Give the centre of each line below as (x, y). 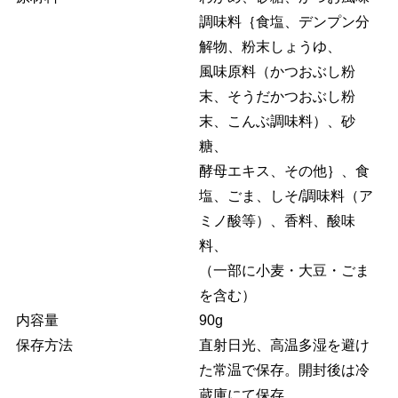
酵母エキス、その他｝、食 (284, 171)
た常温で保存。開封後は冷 (284, 370)
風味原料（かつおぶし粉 (277, 72)
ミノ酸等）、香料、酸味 (277, 221)
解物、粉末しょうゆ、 (270, 47)
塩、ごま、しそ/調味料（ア (286, 196)
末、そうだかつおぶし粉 (277, 97)
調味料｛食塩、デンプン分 (284, 22)
